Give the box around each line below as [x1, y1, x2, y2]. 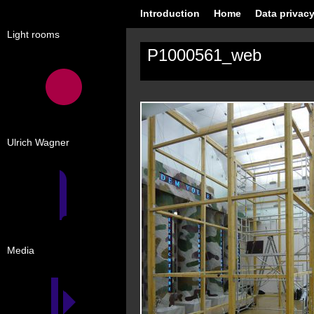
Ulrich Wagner [7, 137, 69, 148]
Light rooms [7, 29, 60, 40]
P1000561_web [147, 46, 261, 64]
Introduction [140, 8, 200, 19]
